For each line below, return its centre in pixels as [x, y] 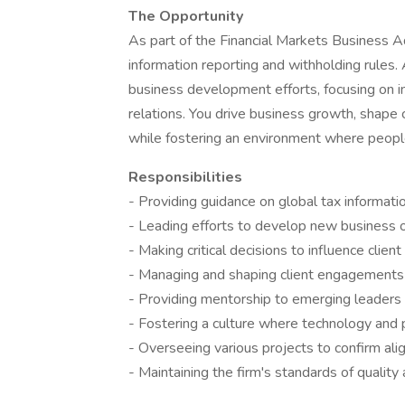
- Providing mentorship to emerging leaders [265, 299]
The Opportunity [186, 16]
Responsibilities [185, 177]
